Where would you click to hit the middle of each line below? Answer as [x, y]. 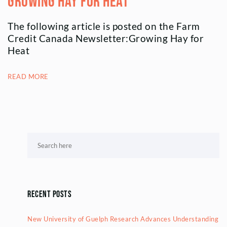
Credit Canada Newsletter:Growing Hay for [106, 39]
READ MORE [28, 77]
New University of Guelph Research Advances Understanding [123, 219]
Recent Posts [49, 194]
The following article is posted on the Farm [104, 26]
